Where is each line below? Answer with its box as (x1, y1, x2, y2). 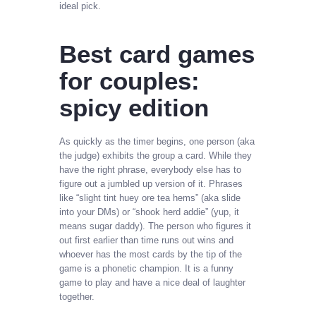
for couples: (59, 66, 200, 95)
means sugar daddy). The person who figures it (59, 221, 251, 232)
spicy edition (59, 93, 209, 121)
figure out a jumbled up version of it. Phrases (59, 178, 243, 190)
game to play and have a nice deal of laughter (59, 277, 245, 288)
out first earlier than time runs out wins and (59, 235, 233, 246)
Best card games (59, 39, 255, 68)
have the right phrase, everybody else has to (59, 164, 241, 176)
